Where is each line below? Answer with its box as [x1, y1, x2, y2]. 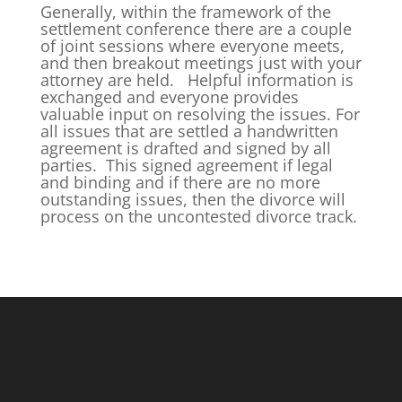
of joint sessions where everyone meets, [39, 34, 345, 57]
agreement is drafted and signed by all [39, 136, 331, 159]
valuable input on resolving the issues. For [39, 102, 360, 125]
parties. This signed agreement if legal [39, 153, 333, 176]
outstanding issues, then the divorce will [39, 188, 345, 210]
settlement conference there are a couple [39, 17, 352, 39]
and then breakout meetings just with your [39, 51, 362, 74]
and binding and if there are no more [39, 170, 320, 193]
